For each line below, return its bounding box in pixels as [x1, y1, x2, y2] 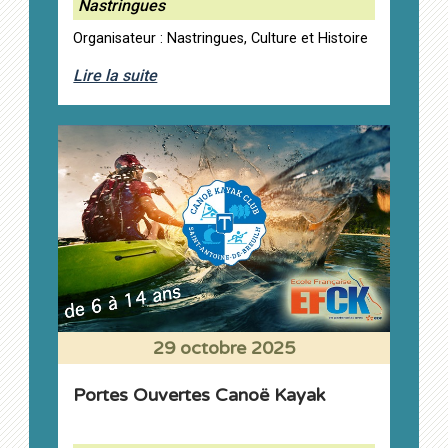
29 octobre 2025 [153, 337, 295, 360]
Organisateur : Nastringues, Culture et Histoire [73, 30, 369, 48]
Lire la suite [73, 66, 158, 86]
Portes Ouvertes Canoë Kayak [73, 384, 326, 407]
